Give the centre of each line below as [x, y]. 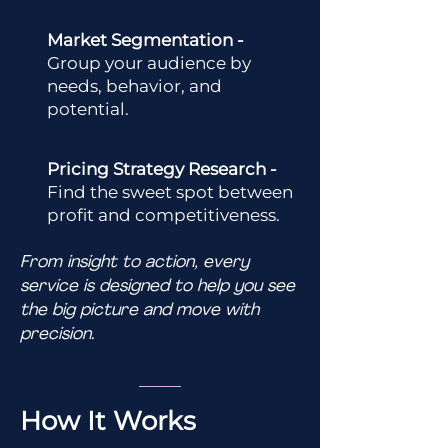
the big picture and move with [139, 310]
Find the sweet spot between [170, 192]
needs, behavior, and [134, 86]
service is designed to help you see [157, 286]
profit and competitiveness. [163, 215]
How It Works [108, 421]
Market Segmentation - [145, 40]
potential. [88, 109]
